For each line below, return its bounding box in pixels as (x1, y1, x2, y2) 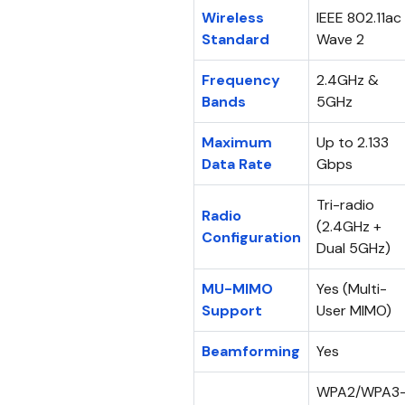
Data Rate (202, 154, 272, 174)
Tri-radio (316, 194, 374, 214)
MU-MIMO (202, 278, 273, 298)
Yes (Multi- (316, 278, 387, 298)
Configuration (202, 227, 301, 247)
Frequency (202, 70, 280, 89)
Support (202, 300, 262, 320)
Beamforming (202, 341, 300, 361)
